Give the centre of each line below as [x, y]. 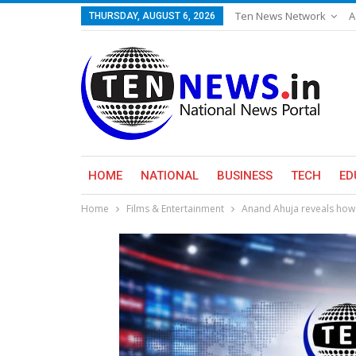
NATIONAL [170, 176]
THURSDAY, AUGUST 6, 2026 [152, 16]
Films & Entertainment [175, 209]
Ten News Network [281, 16]
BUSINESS [245, 176]
